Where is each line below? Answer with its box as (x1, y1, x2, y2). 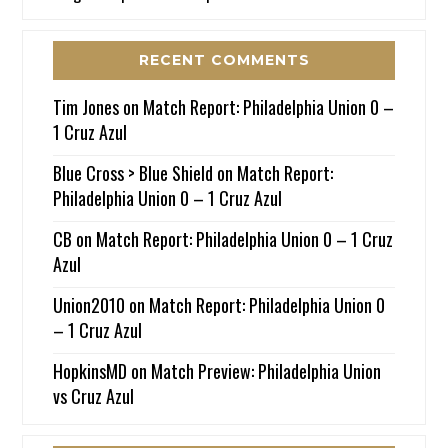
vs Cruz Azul (53, 383, 135, 410)
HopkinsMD (53, 358, 128, 385)
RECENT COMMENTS (138, 51, 310, 70)
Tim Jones (53, 94, 120, 121)
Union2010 (53, 292, 126, 319)
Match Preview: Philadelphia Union (151, 358, 382, 385)
